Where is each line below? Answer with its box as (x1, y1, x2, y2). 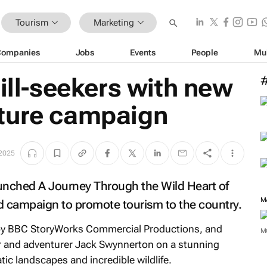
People (191, 47, 218, 57)
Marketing (93, 17, 134, 28)
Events (130, 47, 156, 57)
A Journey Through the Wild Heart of (38, 179, 229, 193)
